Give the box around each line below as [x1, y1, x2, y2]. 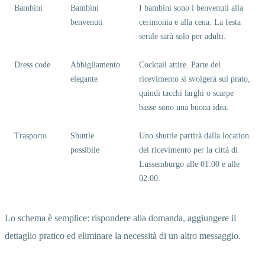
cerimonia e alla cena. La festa [139, 17, 241, 27]
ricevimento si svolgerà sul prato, [139, 74, 250, 83]
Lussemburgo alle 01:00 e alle [139, 159, 240, 169]
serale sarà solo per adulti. [139, 31, 226, 41]
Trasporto [14, 131, 47, 140]
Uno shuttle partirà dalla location [139, 131, 249, 140]
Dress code [14, 60, 50, 69]
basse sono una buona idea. [139, 102, 229, 112]
